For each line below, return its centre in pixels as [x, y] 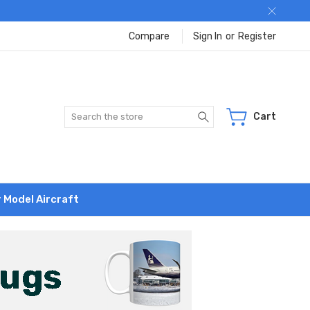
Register [257, 36]
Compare [149, 36]
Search [229, 113]
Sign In [208, 36]
